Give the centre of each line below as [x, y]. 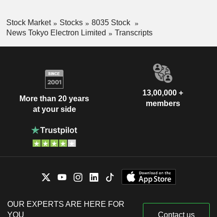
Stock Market [28, 23]
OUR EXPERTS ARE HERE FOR [66, 204]
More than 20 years [54, 99]
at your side [54, 109]
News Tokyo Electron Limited [56, 32]
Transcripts [133, 32]
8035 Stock [112, 23]
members [163, 103]
